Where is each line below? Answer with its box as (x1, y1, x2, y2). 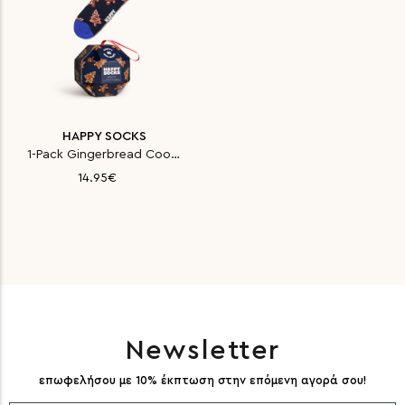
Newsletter (125, 337, 280, 365)
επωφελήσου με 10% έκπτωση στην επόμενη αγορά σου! (39, 374, 366, 387)
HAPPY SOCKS (61, 129, 146, 143)
